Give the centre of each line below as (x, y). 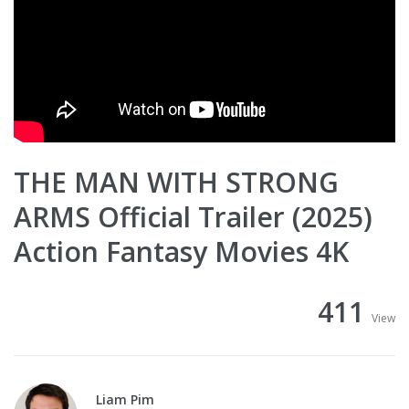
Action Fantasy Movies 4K (181, 252)
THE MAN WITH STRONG (176, 183)
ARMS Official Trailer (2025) (193, 217)
